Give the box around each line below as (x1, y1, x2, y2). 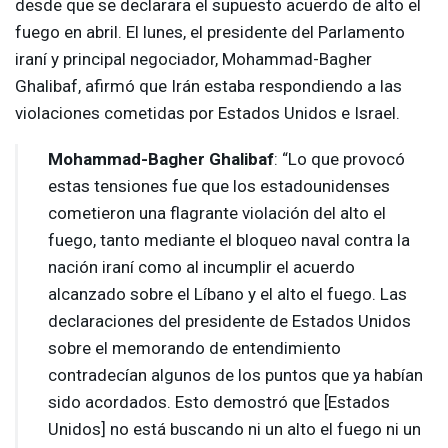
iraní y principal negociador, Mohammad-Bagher (15, 49, 372, 70)
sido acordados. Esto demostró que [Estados (48, 392, 390, 413)
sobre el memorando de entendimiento (48, 338, 341, 359)
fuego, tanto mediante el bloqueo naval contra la (48, 230, 410, 251)
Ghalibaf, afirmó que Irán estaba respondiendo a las (15, 76, 402, 97)
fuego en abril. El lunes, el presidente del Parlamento (15, 22, 405, 43)
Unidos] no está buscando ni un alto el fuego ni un (48, 419, 421, 440)
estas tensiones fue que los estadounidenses (48, 176, 390, 197)
